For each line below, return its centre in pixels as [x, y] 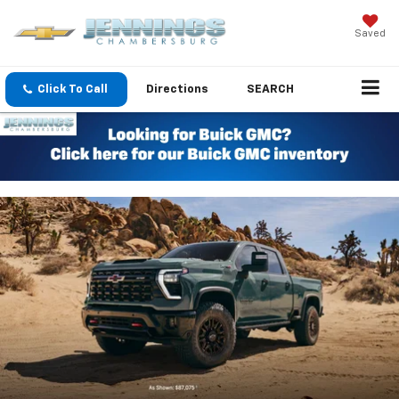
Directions [177, 90]
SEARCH [270, 90]
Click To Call [73, 90]
